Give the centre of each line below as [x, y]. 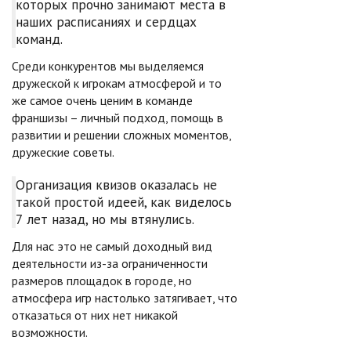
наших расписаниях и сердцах [106, 22]
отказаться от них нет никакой [95, 315]
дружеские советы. [63, 152]
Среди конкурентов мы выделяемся [108, 66]
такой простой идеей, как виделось [124, 202]
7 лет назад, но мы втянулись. [105, 219]
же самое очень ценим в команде [102, 100]
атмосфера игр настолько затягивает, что [125, 298]
